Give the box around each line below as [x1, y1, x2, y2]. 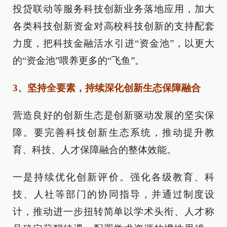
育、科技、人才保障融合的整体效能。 [13, 144, 176, 155]
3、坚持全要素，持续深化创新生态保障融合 [13, 82, 201, 93]
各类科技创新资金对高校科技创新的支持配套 [13, 20, 214, 31]
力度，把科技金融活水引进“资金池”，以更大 [13, 37, 214, 49]
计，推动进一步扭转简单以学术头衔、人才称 [13, 206, 214, 217]
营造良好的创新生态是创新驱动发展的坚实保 [13, 109, 214, 121]
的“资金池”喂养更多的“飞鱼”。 [13, 55, 144, 66]
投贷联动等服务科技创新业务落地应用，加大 [13, 3, 214, 14]
